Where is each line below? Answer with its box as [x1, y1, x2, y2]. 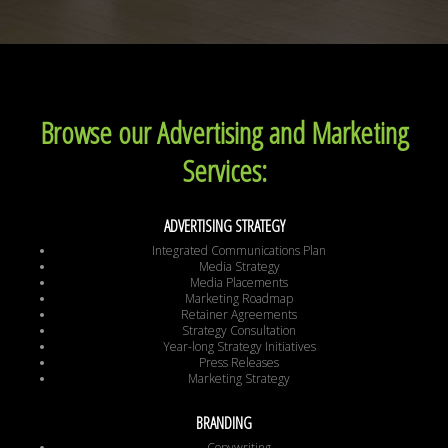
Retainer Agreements [181, 306, 297, 324]
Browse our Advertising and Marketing [39, 112, 409, 154]
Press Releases [199, 354, 279, 372]
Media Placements [190, 274, 288, 292]
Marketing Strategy [188, 370, 290, 388]
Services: [181, 150, 267, 192]
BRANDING [196, 412, 252, 435]
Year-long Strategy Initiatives [162, 338, 316, 356]
